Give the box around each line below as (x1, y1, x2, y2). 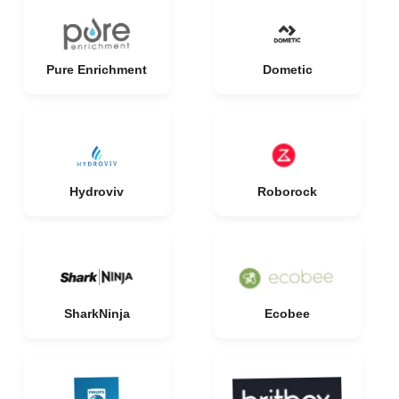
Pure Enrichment (46, 62, 147, 77)
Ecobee (265, 306, 310, 321)
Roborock (257, 184, 317, 199)
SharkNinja (63, 306, 130, 321)
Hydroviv (69, 184, 124, 199)
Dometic (262, 62, 313, 77)
